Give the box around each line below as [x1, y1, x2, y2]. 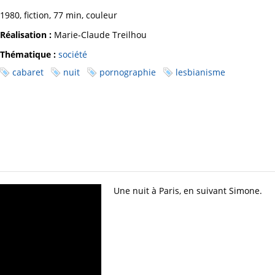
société [58, 48, 87, 61]
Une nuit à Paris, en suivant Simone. [114, 184, 262, 196]
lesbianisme [176, 66, 225, 79]
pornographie [99, 66, 156, 79]
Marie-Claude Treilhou [52, 29, 147, 41]
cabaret [12, 66, 44, 79]
